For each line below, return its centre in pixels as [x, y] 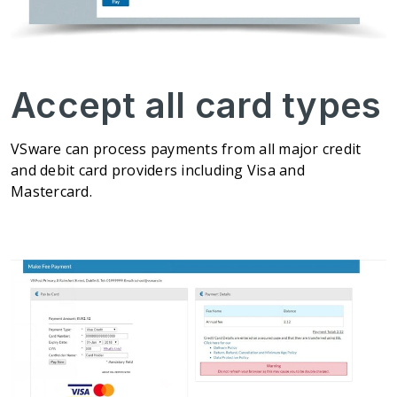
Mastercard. [51, 191]
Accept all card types [196, 105]
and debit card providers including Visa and [158, 170]
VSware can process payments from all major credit [186, 148]
